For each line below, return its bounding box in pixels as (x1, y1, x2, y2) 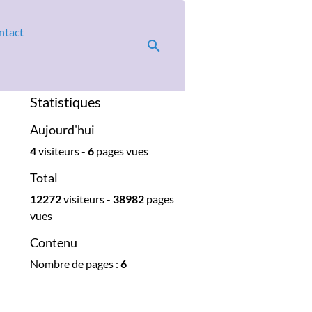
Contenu (30, 235, 77, 250)
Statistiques (30, 93, 101, 110)
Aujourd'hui (30, 123, 95, 137)
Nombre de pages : (30, 257, 120, 270)
